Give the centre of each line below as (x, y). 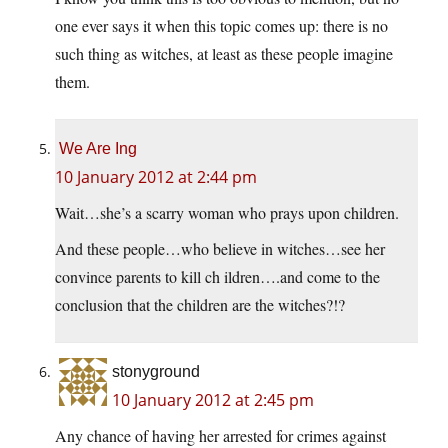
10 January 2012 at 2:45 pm (213, 400)
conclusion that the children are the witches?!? (200, 305)
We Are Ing (98, 149)
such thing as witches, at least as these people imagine (224, 54)
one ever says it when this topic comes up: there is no (221, 26)
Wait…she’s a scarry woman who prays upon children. (227, 213)
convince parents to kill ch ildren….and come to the (217, 277)
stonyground (156, 372)
